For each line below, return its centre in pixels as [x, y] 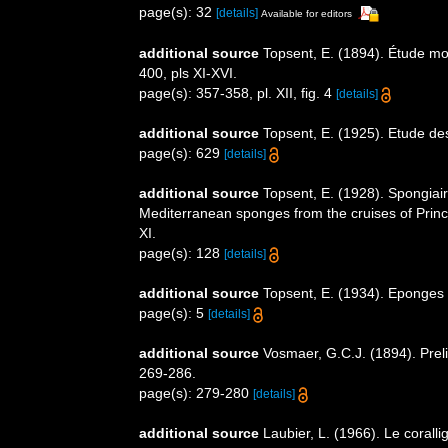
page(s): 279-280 [196, 392]
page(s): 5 [173, 312]
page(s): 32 [177, 12]
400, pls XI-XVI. [188, 72]
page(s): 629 [181, 152]
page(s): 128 [181, 252]
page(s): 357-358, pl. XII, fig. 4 [237, 92]
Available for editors [306, 14]
